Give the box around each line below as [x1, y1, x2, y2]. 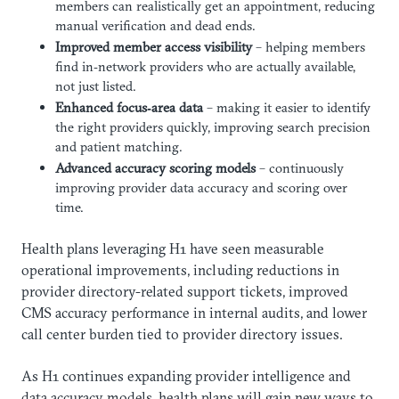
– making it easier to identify [202, 98, 370, 116]
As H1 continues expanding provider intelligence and [21, 366, 351, 385]
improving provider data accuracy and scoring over [54, 178, 347, 196]
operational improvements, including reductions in [21, 261, 339, 280]
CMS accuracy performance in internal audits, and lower [21, 304, 367, 322]
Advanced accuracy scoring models [54, 159, 256, 176]
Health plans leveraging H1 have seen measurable [21, 240, 324, 258]
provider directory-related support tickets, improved [21, 282, 348, 301]
